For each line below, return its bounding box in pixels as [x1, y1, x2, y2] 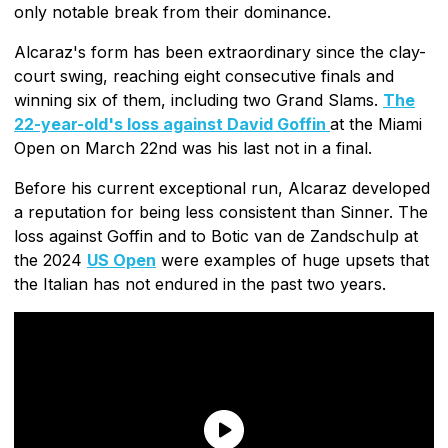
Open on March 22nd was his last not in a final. [14, 137, 372, 158]
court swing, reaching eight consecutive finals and [14, 65, 394, 86]
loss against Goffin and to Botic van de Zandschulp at [14, 225, 418, 246]
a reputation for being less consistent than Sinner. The [14, 201, 428, 222]
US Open [87, 249, 156, 270]
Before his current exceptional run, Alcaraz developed [14, 177, 430, 198]
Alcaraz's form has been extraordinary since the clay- [14, 41, 426, 62]
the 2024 [14, 249, 87, 270]
